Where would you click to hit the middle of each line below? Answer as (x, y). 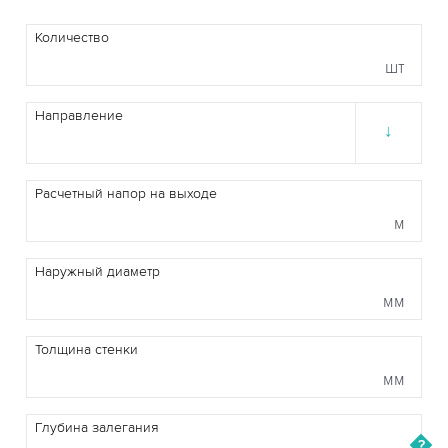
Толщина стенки (86, 350)
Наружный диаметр (97, 272)
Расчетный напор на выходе (126, 194)
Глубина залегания (97, 428)
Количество (72, 38)
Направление (79, 116)
